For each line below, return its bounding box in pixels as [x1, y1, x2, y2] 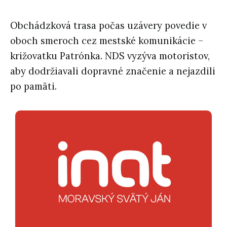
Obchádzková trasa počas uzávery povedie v [10, 19, 207, 31]
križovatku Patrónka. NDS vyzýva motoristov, [10, 50, 210, 62]
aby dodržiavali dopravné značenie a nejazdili [10, 65, 215, 77]
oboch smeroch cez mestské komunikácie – [10, 34, 203, 47]
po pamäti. [10, 80, 57, 92]
